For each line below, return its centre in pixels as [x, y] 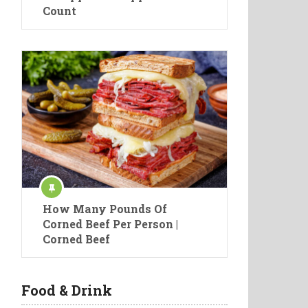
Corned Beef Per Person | [110, 224]
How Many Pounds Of [105, 209]
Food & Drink [67, 290]
